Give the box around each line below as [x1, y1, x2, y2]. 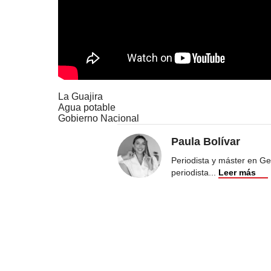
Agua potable [58, 102, 116, 113]
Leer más [218, 168, 256, 178]
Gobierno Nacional [58, 113, 139, 124]
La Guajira [58, 91, 103, 102]
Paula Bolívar [171, 135, 240, 148]
